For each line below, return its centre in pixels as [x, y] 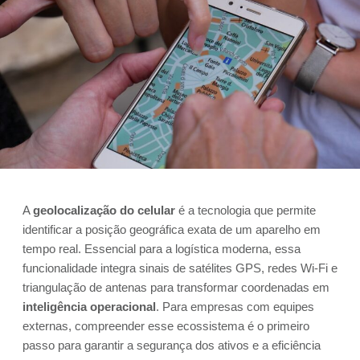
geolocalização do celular [104, 211]
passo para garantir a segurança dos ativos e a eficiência [172, 346]
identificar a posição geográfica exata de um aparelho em [172, 230]
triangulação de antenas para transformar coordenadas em [176, 288]
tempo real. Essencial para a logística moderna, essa [162, 249]
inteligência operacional [89, 307]
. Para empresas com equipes [235, 307]
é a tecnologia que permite [245, 211]
